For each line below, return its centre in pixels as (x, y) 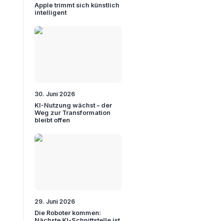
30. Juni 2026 (55, 94)
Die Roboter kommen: (68, 213)
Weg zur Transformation (73, 113)
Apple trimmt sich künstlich (77, 5)
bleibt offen (53, 120)
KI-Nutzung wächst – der (74, 106)
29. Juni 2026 (55, 201)
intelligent (51, 13)
